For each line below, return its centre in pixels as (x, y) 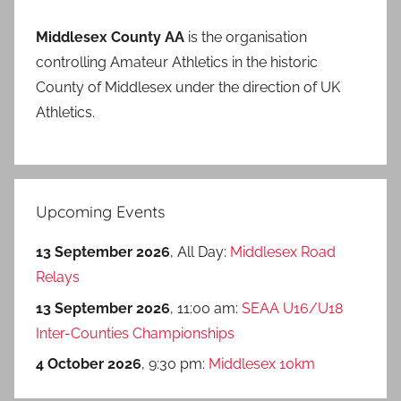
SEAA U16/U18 (292, 308)
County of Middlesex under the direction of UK (188, 88)
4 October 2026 (89, 364)
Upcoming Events (100, 212)
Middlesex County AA (110, 38)
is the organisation (246, 38)
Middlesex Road (283, 252)
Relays (58, 277)
